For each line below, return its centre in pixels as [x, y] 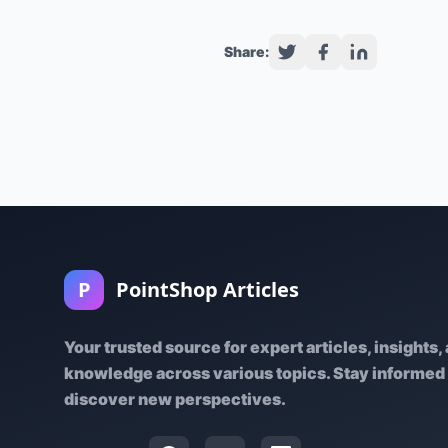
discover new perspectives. [175, 399]
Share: [246, 51]
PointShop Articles [207, 289]
